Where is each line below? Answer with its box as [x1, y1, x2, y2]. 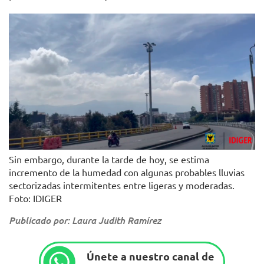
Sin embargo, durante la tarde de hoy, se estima [9, 153, 209, 166]
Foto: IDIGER [9, 192, 62, 204]
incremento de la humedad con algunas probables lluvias [9, 166, 245, 179]
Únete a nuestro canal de [86, 249, 214, 263]
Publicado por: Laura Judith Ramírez [9, 214, 161, 227]
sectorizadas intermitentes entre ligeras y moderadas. [9, 179, 235, 192]
